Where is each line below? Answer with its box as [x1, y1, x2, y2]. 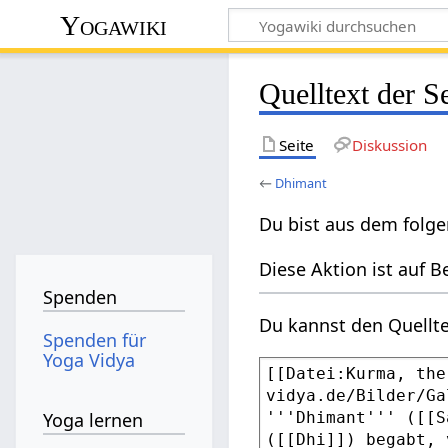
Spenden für [43, 327, 147, 352]
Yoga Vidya [43, 347, 136, 372]
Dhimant [275, 173, 328, 192]
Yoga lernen [43, 408, 144, 433]
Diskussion [351, 134, 427, 155]
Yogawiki [60, 9, 168, 41]
